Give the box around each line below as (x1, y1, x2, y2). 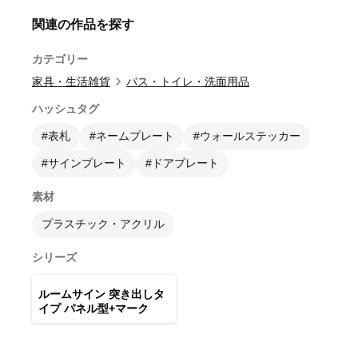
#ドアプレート (145, 156, 219, 169)
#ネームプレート (89, 129, 174, 142)
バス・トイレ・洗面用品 (126, 74, 249, 88)
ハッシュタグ (32, 101, 99, 115)
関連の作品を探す (32, 17, 134, 31)
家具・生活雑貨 (32, 74, 110, 88)
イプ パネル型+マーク (38, 301, 149, 315)
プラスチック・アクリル (42, 217, 165, 230)
